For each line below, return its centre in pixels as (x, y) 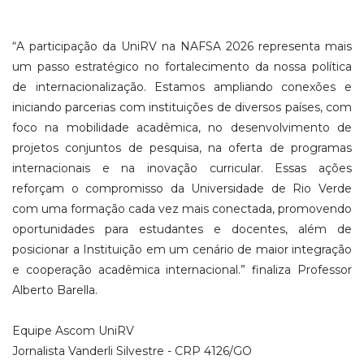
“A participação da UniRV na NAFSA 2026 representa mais (182, 47)
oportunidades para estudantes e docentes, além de (182, 230)
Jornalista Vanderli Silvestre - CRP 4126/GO (132, 351)
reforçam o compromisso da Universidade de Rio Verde (182, 189)
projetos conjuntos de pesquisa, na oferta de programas (182, 148)
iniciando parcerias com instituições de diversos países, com (182, 108)
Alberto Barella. (56, 290)
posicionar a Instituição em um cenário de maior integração (182, 250)
